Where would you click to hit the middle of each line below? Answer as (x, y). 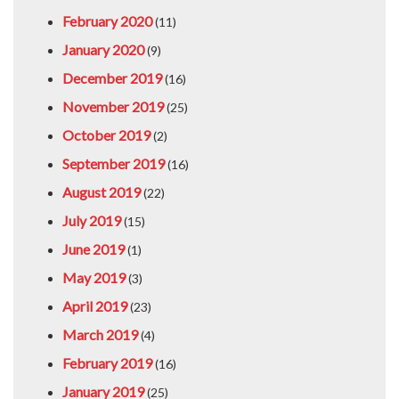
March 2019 (100, 334)
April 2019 (95, 305)
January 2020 (103, 49)
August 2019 (102, 191)
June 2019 (94, 248)
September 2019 (114, 163)
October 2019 (106, 134)
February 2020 (107, 20)
